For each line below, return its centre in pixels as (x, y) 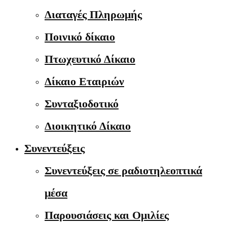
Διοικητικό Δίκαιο (88, 126)
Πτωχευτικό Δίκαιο (90, 59)
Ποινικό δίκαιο (80, 37)
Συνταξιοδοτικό (82, 104)
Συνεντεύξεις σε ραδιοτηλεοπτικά (123, 171)
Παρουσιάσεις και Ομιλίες (107, 215)
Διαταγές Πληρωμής (93, 14)
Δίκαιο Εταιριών (84, 81)
